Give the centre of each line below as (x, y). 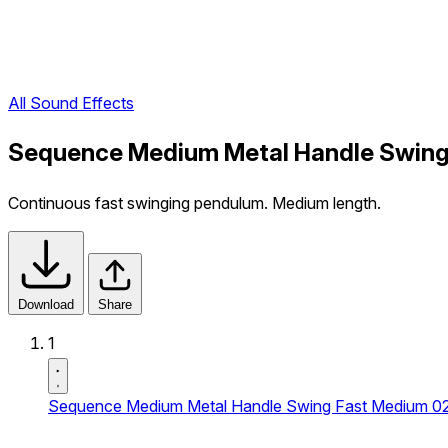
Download (46, 304)
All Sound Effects (71, 103)
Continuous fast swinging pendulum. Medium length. (194, 203)
